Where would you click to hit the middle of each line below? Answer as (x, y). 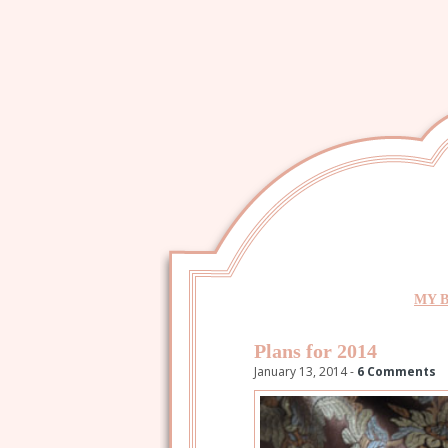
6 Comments (396, 371)
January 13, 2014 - (305, 371)
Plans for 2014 (315, 350)
